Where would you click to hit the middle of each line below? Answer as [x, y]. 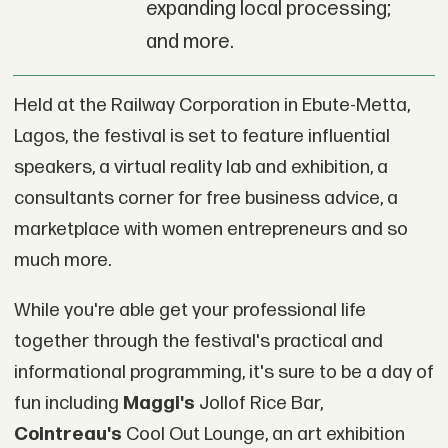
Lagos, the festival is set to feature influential [201, 136]
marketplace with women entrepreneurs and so [210, 229]
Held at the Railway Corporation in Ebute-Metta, [211, 105]
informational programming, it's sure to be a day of [223, 372]
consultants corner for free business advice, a [205, 198]
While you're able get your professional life [189, 310]
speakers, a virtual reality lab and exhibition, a [200, 167]
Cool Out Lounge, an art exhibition [263, 434]
